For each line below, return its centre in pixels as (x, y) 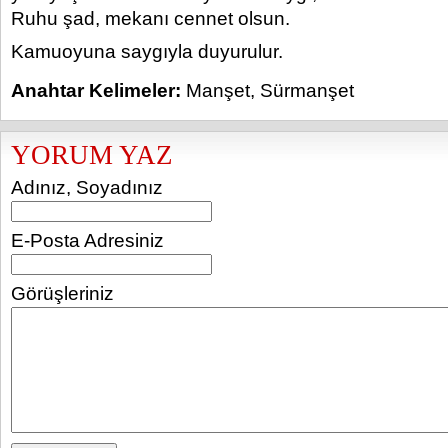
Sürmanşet (307, 90)
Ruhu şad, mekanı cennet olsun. (150, 18)
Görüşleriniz (62, 293)
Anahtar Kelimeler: (96, 90)
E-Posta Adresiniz (87, 240)
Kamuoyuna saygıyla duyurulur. (147, 51)
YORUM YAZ (92, 155)
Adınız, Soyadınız (87, 187)
